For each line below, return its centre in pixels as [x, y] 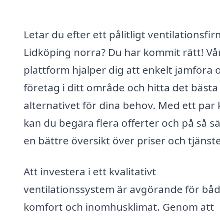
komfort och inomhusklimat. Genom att [119, 207]
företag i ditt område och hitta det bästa [121, 87]
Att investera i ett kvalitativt [90, 172]
